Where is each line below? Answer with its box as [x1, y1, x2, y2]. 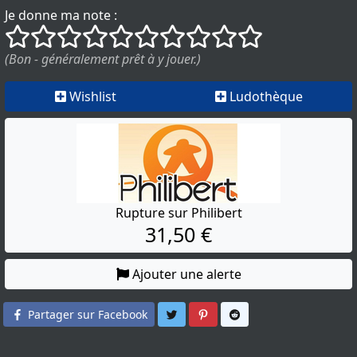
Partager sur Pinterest [209, 306, 328, 322]
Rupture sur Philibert [115, 204, 242, 222]
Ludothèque [229, 88, 303, 106]
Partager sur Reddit [241, 306, 346, 322]
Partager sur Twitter [178, 306, 285, 322]
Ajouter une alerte [131, 265, 241, 284]
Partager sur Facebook [24, 307, 147, 323]
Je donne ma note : [5, 6, 117, 25]
